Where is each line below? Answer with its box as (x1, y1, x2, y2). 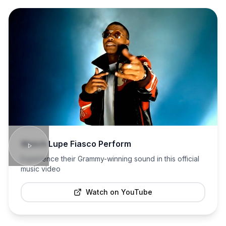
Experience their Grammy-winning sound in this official (21, 154, 199, 163)
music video (21, 164, 61, 173)
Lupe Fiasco (48, 138, 96, 149)
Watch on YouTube (86, 187, 152, 196)
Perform (96, 138, 131, 149)
